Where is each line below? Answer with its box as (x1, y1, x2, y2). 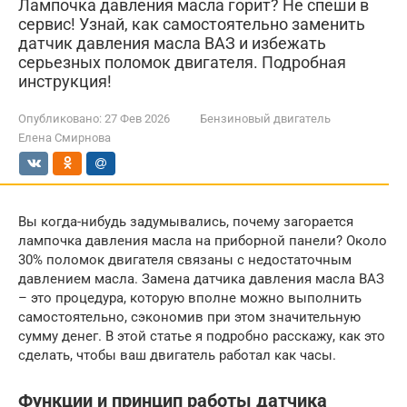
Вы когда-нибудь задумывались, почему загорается (18, 213, 353, 230)
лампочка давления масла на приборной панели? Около (18, 233, 387, 249)
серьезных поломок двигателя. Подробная (18, 53, 346, 72)
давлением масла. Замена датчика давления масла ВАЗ (18, 271, 384, 287)
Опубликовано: (18, 112, 102, 125)
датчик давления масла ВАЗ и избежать (18, 34, 326, 53)
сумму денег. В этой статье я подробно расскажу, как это (18, 328, 385, 344)
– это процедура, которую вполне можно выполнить (18, 290, 362, 306)
